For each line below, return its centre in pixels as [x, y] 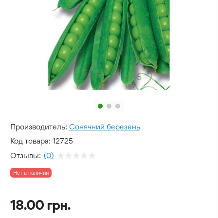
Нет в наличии [31, 173]
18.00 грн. [40, 205]
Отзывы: [26, 155]
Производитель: [39, 127]
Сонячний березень [105, 127]
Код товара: [30, 141]
